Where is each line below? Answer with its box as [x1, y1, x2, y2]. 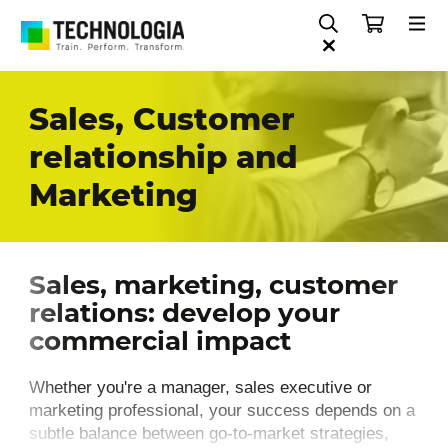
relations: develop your [28, 296, 340, 329]
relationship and [28, 137, 298, 176]
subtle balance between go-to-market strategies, [28, 424, 389, 444]
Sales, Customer [28, 99, 295, 138]
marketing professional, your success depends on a [28, 401, 415, 421]
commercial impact [28, 324, 291, 357]
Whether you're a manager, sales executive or [28, 378, 372, 398]
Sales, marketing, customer [28, 268, 398, 301]
